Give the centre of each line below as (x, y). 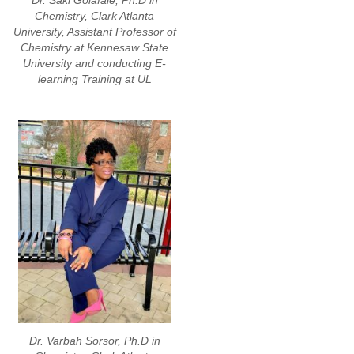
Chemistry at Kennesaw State (94, 48)
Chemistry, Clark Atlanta (94, 16)
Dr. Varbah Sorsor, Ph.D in (94, 340)
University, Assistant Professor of (94, 32)
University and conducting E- (94, 64)
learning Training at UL (94, 79)
